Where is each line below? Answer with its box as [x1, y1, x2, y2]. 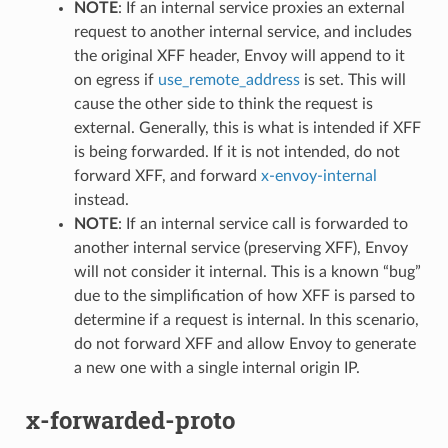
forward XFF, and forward [73, 168, 261, 185]
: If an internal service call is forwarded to [117, 216, 408, 233]
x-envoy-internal [260, 168, 377, 185]
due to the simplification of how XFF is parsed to [73, 288, 415, 305]
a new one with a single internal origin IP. [73, 360, 360, 377]
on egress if [73, 72, 158, 89]
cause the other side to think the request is [73, 96, 373, 113]
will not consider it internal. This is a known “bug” [73, 264, 421, 281]
